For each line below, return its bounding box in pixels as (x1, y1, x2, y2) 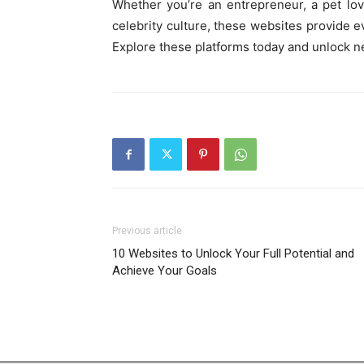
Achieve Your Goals (112, 263, 217, 278)
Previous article (112, 225, 182, 236)
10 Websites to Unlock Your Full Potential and (112, 246, 354, 261)
